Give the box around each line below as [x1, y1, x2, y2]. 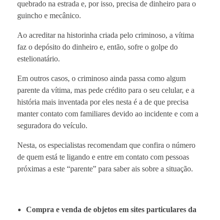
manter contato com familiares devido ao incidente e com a [17, 109, 198, 118]
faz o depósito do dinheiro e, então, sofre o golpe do [17, 42, 178, 51]
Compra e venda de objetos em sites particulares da [26, 205, 196, 214]
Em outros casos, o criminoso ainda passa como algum [17, 74, 186, 82]
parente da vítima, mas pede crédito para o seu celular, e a [17, 85, 194, 94]
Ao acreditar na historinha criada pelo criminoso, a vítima [17, 30, 194, 39]
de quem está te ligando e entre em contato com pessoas [17, 152, 189, 161]
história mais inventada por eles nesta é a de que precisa [17, 97, 189, 106]
